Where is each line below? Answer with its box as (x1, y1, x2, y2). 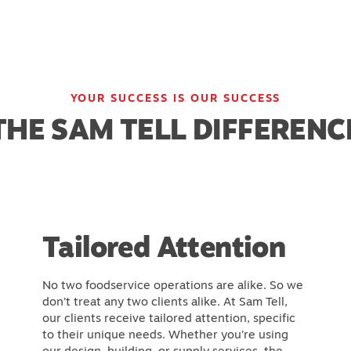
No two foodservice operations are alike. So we (42, 276, 303, 293)
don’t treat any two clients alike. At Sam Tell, (42, 292, 288, 309)
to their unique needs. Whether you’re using (42, 325, 288, 342)
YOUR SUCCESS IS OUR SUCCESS (70, 89, 281, 106)
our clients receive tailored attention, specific (42, 309, 295, 326)
